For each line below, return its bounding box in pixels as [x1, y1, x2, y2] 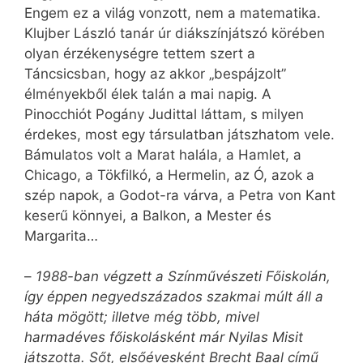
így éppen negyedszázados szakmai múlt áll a [24, 288, 323, 305]
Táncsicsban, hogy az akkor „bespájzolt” [24, 65, 286, 82]
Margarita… [24, 227, 98, 244]
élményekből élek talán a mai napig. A [24, 85, 271, 102]
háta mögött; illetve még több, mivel [24, 309, 259, 326]
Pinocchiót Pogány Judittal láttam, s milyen [24, 105, 304, 122]
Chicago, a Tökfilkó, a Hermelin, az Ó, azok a [24, 166, 314, 183]
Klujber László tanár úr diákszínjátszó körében [24, 24, 325, 41]
